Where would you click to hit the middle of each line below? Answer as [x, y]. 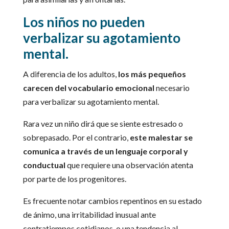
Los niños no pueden [84, 22]
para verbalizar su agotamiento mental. [91, 102]
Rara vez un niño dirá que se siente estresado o [103, 124]
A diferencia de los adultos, [70, 74]
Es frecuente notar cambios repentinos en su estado [112, 201]
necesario [172, 88]
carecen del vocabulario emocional [88, 88]
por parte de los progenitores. [74, 179]
